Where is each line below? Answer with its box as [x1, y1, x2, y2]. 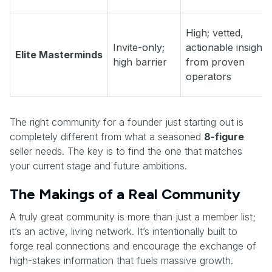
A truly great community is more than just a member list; [10, 211, 256, 223]
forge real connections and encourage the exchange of [10, 240, 256, 253]
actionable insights [186, 41, 270, 54]
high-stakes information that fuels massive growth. [10, 254, 233, 267]
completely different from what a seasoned [10, 131, 204, 143]
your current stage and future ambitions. [10, 160, 187, 172]
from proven [186, 56, 245, 69]
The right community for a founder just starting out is [10, 116, 243, 129]
